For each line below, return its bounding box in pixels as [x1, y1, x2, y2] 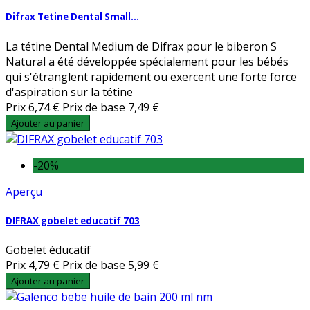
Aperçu [6, 183, 42, 199]
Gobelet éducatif [6, 241, 91, 257]
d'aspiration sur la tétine [6, 84, 133, 100]
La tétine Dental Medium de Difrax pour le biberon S [6, 38, 277, 54]
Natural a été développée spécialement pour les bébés [6, 53, 289, 69]
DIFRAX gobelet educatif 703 [6, 214, 140, 227]
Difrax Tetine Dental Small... [6, 10, 139, 24]
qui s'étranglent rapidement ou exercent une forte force [6, 69, 297, 84]
